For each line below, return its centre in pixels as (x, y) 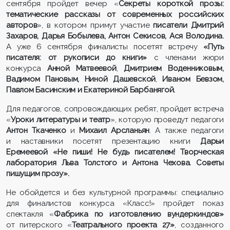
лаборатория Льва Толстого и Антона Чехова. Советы (115, 163)
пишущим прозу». (38, 174)
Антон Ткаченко (36, 131)
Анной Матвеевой (82, 69)
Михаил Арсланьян (114, 131)
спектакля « (30, 214)
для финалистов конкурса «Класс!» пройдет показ (115, 204)
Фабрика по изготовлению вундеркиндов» (139, 214)
